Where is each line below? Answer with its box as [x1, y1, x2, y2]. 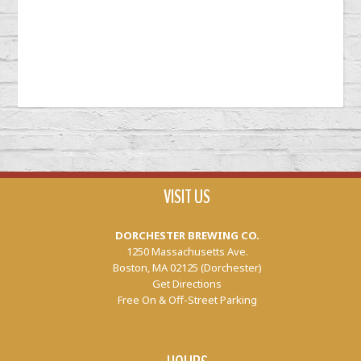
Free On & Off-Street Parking [117, 293, 257, 308]
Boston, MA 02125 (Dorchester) [112, 260, 262, 276]
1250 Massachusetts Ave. [126, 244, 248, 259]
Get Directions [152, 276, 222, 292]
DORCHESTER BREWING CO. [114, 228, 259, 243]
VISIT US [164, 184, 211, 210]
